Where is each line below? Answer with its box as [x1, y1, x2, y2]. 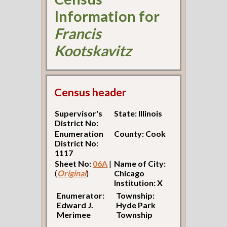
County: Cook [114, 129, 166, 139]
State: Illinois [114, 108, 163, 119]
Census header [54, 86, 127, 99]
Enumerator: [57, 191, 105, 201]
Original [57, 168, 87, 178]
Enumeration [55, 129, 104, 139]
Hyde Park [116, 200, 156, 210]
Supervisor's [55, 108, 103, 119]
